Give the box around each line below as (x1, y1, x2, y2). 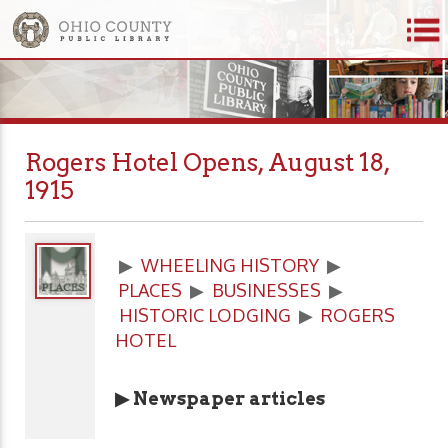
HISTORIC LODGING (119, 304, 291, 327)
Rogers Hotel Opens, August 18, (25, 148, 390, 177)
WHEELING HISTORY (141, 254, 319, 277)
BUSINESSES (212, 279, 321, 302)
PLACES (119, 279, 182, 302)
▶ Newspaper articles (115, 388, 325, 410)
